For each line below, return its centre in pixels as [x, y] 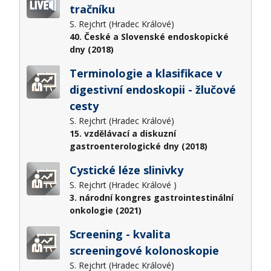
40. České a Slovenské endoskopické [149, 36]
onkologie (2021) [105, 210]
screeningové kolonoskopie [144, 250]
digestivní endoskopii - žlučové [152, 89]
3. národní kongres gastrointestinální [151, 197]
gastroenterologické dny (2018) [138, 146]
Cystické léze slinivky [128, 170]
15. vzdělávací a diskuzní [122, 133]
